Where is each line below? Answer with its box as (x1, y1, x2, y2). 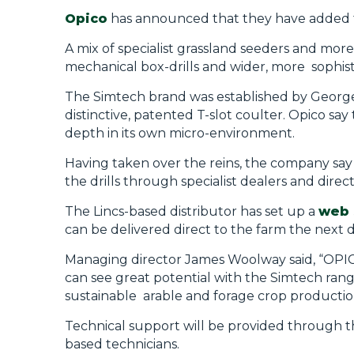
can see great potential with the (65, 270, 270, 285)
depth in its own (65, 126, 169, 141)
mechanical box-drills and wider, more (65, 59, 311, 74)
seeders (240, 41, 289, 56)
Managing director (65, 252, 185, 267)
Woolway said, (228, 252, 318, 267)
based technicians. (65, 337, 179, 352)
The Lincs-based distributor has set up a (65, 204, 318, 219)
